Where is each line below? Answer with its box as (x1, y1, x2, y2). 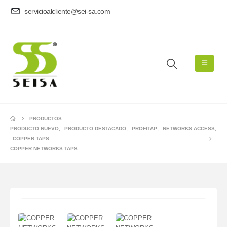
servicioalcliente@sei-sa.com (24, 7, 110, 16)
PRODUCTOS (29, 115, 62, 121)
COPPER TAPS (13, 135, 49, 141)
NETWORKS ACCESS (163, 125, 215, 131)
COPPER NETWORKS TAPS (10, 145, 78, 152)
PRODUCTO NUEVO (10, 125, 59, 131)
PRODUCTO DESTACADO (64, 125, 126, 131)
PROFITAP (132, 125, 157, 131)
